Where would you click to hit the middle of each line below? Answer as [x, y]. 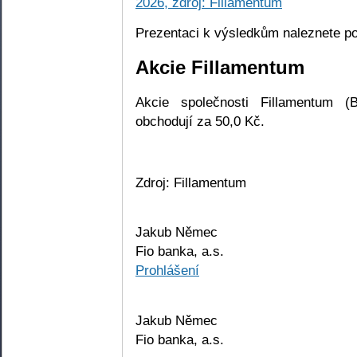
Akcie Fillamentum [220, 68]
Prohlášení [167, 271]
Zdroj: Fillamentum [191, 182]
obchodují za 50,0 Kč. [200, 122]
